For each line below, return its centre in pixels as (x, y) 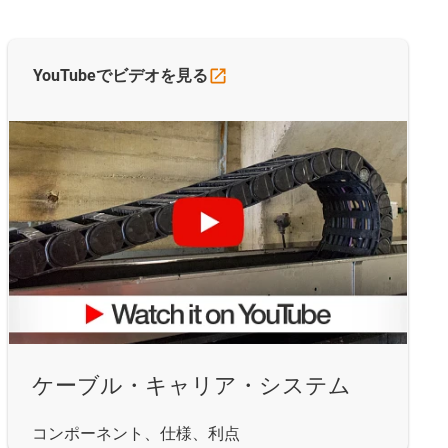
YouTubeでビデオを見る (120, 76)
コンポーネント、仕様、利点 (136, 433)
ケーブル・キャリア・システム (191, 385)
